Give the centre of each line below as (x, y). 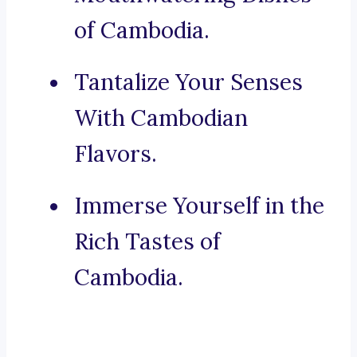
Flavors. (116, 154)
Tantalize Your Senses (188, 82)
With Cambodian (161, 118)
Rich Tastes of (147, 242)
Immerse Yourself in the (199, 206)
